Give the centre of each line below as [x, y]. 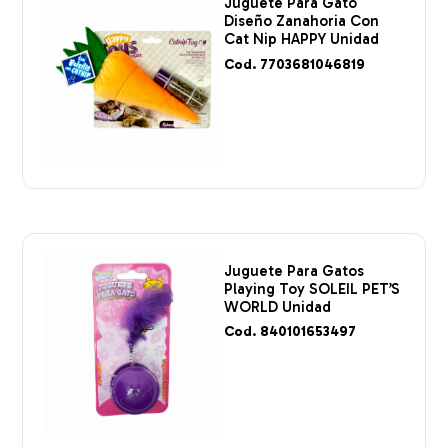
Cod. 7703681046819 [294, 64]
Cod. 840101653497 [290, 332]
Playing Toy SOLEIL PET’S [312, 288]
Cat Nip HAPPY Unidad [301, 39]
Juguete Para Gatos [294, 270]
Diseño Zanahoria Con [301, 21]
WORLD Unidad [277, 306]
